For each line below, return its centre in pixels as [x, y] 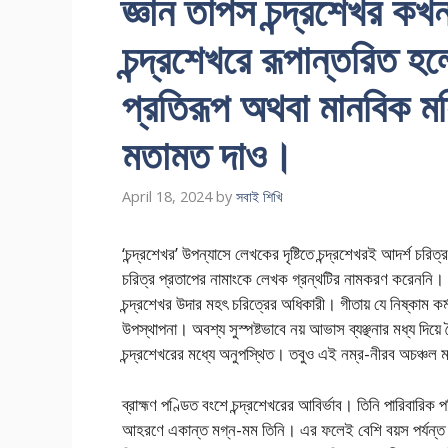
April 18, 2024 [167, 197]
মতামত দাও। [208, 154]
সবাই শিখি [259, 197]
